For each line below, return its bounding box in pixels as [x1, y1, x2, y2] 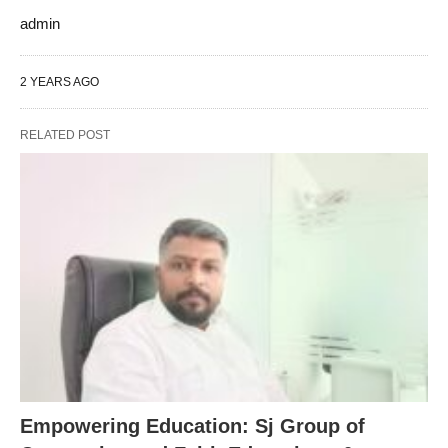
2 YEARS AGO [20, 75, 99, 90]
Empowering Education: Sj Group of [20, 414, 365, 437]
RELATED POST [20, 128, 110, 143]
